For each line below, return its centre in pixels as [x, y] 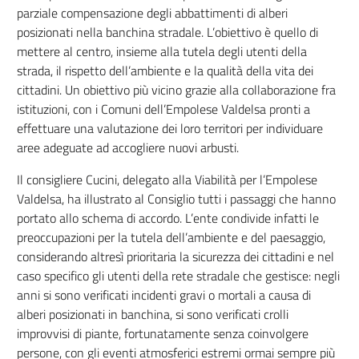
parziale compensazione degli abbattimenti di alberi [152, 13]
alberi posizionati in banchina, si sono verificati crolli [152, 314]
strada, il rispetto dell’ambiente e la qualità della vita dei [165, 71]
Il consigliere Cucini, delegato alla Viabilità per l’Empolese [167, 179]
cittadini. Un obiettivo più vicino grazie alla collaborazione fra [176, 90]
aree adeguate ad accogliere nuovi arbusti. [127, 147]
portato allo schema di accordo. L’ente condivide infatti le [167, 218]
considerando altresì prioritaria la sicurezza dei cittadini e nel [175, 256]
